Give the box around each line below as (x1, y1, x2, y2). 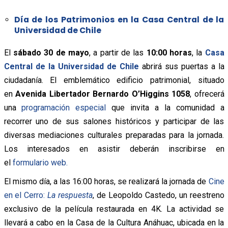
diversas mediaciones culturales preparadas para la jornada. (4, 130, 224, 140)
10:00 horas (146, 48, 192, 58)
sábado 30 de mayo (13, 48, 89, 58)
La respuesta (47, 190, 93, 201)
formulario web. (12, 158, 68, 168)
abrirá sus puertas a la (138, 62, 224, 72)
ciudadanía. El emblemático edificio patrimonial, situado (4, 75, 224, 85)
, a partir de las (89, 48, 147, 58)
